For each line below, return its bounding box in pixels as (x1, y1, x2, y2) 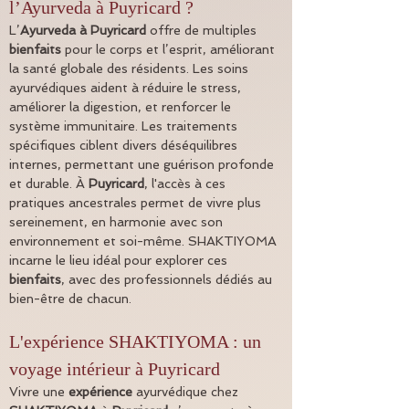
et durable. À (9, 176, 89, 192)
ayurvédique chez (132, 384, 242, 400)
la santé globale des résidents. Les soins (9, 61, 252, 77)
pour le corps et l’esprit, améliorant (61, 42, 278, 58)
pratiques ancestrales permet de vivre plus (9, 195, 265, 211)
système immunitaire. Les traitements (9, 119, 241, 134)
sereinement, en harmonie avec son (9, 215, 226, 230)
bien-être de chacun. (9, 291, 131, 307)
